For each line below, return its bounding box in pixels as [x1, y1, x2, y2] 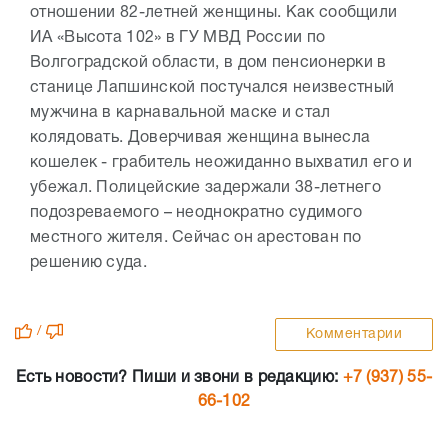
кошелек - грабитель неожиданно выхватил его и [30, 156, 413, 171]
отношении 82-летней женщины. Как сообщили [30, 6, 398, 21]
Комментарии [305, 328, 402, 342]
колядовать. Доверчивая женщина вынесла [30, 131, 371, 146]
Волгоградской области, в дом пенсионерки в [30, 56, 387, 71]
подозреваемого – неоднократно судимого [30, 206, 363, 221]
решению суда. [30, 256, 152, 271]
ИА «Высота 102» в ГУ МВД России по [30, 31, 326, 46]
